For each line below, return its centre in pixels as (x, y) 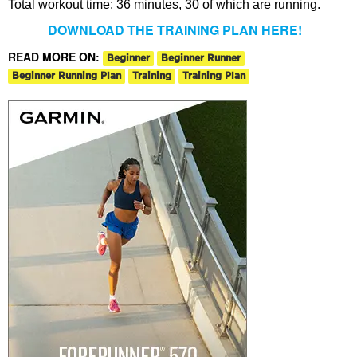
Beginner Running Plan (67, 76)
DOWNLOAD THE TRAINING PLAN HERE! (175, 29)
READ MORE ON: (55, 56)
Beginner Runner (201, 58)
